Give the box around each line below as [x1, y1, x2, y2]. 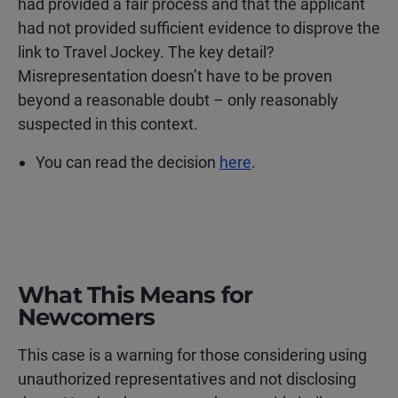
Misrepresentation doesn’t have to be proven [18, 66, 332, 85]
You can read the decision [36, 152, 219, 171]
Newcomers [18, 302, 155, 331]
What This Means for [18, 280, 253, 309]
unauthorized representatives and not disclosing [18, 369, 356, 388]
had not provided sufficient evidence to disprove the [18, 18, 380, 37]
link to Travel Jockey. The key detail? [18, 42, 275, 61]
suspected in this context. [18, 114, 198, 133]
